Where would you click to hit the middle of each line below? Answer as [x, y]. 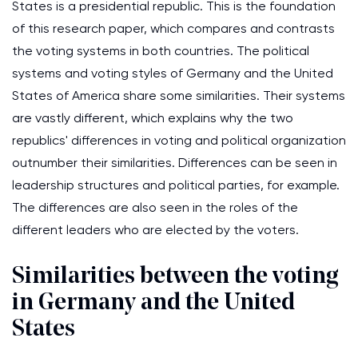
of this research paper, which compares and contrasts [173, 28]
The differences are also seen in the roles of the [155, 207]
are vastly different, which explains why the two [153, 118]
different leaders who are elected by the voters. [155, 230]
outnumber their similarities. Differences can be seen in [175, 163]
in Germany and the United [153, 303]
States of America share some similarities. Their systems [179, 95]
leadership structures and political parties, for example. [176, 185]
